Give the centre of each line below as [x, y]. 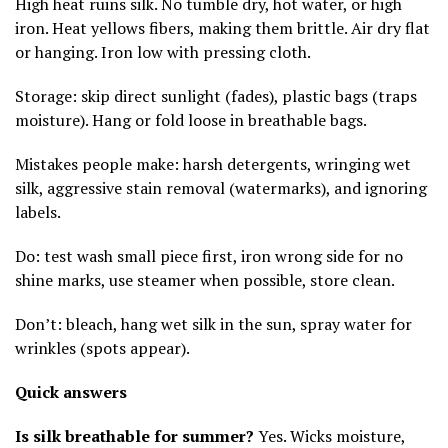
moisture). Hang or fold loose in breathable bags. [191, 119]
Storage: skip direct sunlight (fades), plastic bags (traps [216, 95]
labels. [38, 211]
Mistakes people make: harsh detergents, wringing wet [213, 163]
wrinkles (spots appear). [102, 347]
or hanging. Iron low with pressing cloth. [163, 51]
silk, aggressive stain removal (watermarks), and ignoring [221, 187]
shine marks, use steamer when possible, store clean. [205, 279]
